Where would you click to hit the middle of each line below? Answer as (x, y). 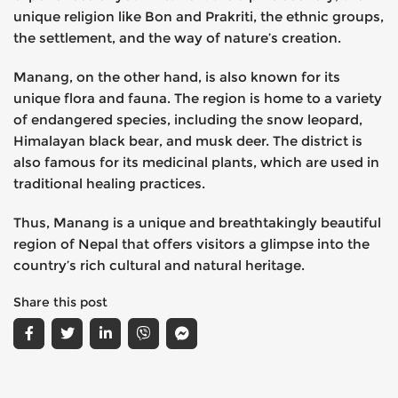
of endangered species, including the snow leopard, (188, 119)
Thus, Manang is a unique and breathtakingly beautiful (197, 222)
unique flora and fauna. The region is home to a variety (198, 98)
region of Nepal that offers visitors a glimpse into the (191, 243)
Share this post (60, 302)
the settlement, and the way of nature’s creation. (177, 37)
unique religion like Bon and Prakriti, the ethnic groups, (199, 16)
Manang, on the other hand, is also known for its (177, 76)
